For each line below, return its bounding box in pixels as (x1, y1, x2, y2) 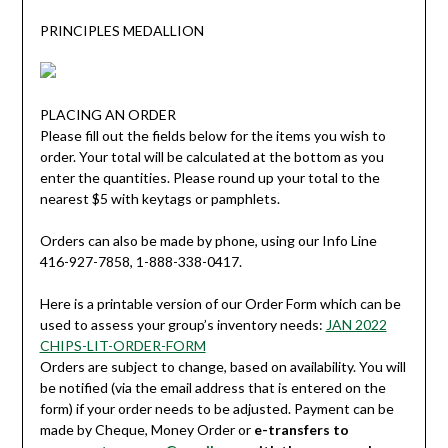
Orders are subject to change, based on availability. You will (39, 357, 406, 375)
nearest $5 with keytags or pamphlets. (39, 189, 280, 207)
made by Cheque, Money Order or (39, 420, 254, 438)
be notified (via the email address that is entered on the (39, 378, 386, 396)
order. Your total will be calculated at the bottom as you (39, 147, 384, 165)
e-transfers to (253, 420, 349, 438)
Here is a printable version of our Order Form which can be (39, 294, 401, 312)
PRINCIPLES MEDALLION (39, 21, 204, 39)
